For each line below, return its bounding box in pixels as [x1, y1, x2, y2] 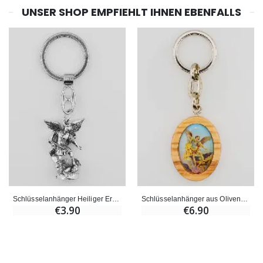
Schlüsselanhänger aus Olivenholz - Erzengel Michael [240, 194, 248, 203]
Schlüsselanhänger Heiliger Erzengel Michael [112, 194, 119, 203]
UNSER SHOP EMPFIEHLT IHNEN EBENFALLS [22, 5, 241, 20]
